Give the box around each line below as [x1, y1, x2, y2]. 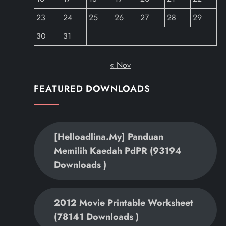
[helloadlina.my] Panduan [54, 130, 164, 144]
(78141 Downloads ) [54, 210, 139, 224]
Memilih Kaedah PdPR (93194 [54, 144, 182, 158]
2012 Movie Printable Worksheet [54, 196, 194, 210]
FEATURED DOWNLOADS [34, 82, 150, 96]
